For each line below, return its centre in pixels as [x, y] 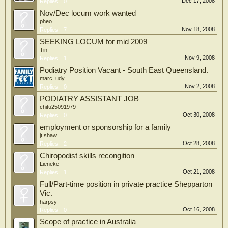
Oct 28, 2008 [199, 143]
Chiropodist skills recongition [87, 156]
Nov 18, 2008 [198, 29]
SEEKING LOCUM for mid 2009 [93, 42]
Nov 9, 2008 [200, 58]
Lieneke [49, 164]
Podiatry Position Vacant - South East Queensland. [124, 70]
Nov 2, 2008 [200, 86]
